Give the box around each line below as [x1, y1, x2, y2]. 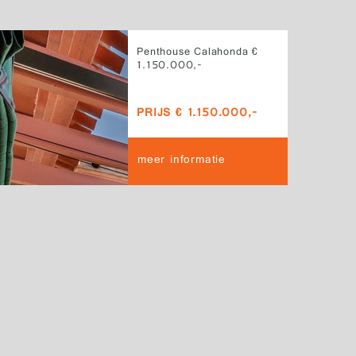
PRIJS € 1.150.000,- [137, 104, 257, 124]
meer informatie [137, 151, 226, 171]
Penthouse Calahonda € [137, 44, 259, 62]
